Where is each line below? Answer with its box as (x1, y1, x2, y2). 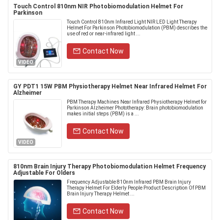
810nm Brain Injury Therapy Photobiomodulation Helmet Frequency (13, 163, 206, 170)
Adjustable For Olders (13, 169, 75, 176)
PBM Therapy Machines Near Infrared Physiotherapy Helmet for (67, 99, 207, 105)
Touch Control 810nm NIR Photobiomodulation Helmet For (13, 3, 183, 10)
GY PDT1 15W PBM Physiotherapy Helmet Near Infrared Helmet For (13, 83, 207, 90)
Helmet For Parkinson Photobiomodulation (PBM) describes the (67, 25, 207, 30)
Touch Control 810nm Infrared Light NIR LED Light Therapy (67, 19, 197, 25)
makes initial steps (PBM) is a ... (67, 111, 139, 116)
